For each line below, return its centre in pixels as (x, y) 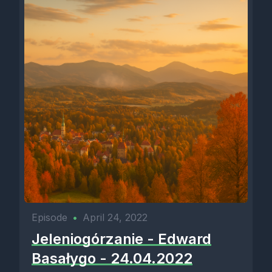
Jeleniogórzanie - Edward (121, 239)
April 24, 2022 (115, 217)
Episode (49, 217)
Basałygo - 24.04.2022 (112, 258)
